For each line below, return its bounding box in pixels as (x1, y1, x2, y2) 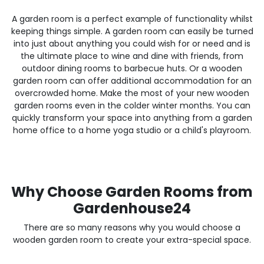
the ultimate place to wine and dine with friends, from (21, 49, 243, 62)
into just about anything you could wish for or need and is (14, 37, 250, 49)
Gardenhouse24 (73, 198, 191, 218)
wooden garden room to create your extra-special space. (13, 233, 251, 246)
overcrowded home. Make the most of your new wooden (15, 87, 249, 99)
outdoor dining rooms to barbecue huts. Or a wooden (22, 62, 242, 74)
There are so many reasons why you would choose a (24, 221, 240, 233)
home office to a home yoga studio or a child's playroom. (13, 124, 251, 136)
